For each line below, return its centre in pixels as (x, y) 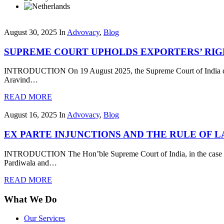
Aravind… (21, 80)
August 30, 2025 (30, 32)
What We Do (30, 199)
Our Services (44, 218)
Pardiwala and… (30, 162)
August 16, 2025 (30, 115)
